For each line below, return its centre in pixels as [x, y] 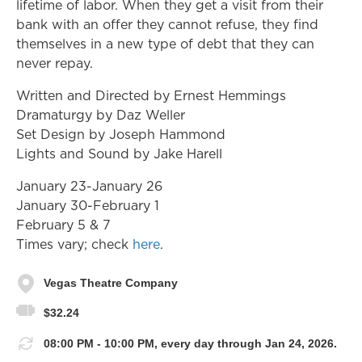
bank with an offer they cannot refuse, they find [167, 24]
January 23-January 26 [89, 185]
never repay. [55, 63]
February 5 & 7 [63, 224]
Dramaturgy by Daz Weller [101, 114]
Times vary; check [74, 244]
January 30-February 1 [88, 205]
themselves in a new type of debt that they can [165, 43]
